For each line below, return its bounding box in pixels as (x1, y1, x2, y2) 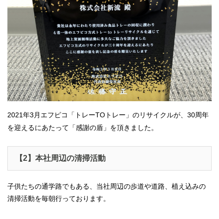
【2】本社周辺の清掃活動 (15, 153, 106, 162)
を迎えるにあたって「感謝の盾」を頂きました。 (7, 123, 158, 131)
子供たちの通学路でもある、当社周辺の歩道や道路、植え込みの (7, 182, 206, 190)
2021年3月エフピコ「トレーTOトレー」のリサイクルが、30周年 (7, 110, 209, 119)
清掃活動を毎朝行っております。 (7, 194, 110, 202)
